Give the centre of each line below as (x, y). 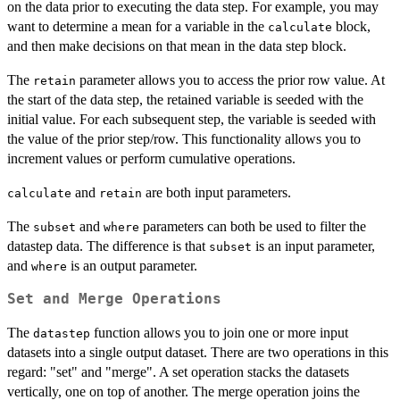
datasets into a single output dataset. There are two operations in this (198, 352)
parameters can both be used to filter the (253, 226)
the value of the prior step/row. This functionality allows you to (184, 138)
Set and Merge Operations (114, 299)
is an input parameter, (313, 246)
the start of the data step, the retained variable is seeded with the (185, 99)
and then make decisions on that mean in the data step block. (177, 46)
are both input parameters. (217, 192)
